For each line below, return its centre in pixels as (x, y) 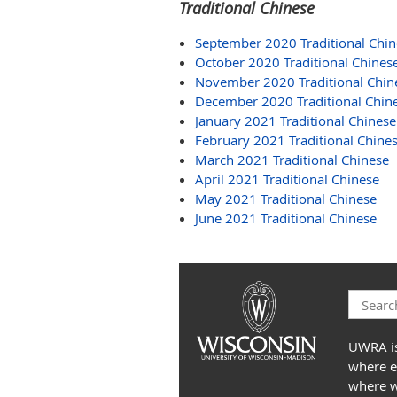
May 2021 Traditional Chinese (286, 198)
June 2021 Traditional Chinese (286, 218)
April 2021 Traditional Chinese (287, 179)
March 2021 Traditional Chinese (292, 160)
